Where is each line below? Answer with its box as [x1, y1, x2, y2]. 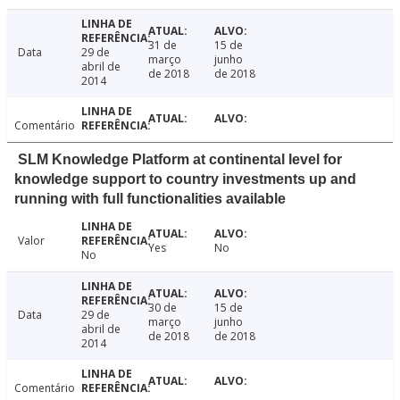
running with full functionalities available [14, 191, 286, 207]
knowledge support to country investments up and [14, 171, 356, 187]
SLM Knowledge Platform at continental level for [18, 152, 342, 168]
